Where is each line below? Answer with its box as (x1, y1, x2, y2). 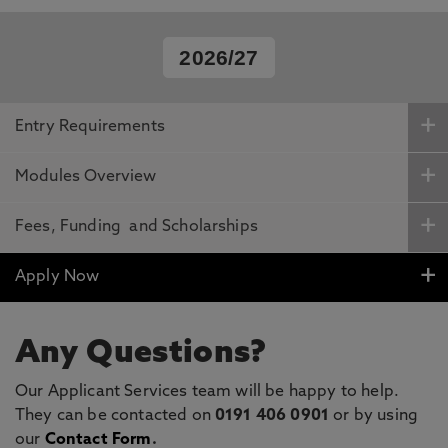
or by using (333, 408, 419, 424)
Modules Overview (15, 169, 157, 185)
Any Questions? (15, 338, 267, 370)
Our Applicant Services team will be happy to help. (15, 384, 404, 400)
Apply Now (15, 269, 100, 285)
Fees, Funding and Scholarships (15, 219, 258, 235)
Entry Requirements (15, 119, 165, 135)
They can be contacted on (15, 408, 216, 424)
